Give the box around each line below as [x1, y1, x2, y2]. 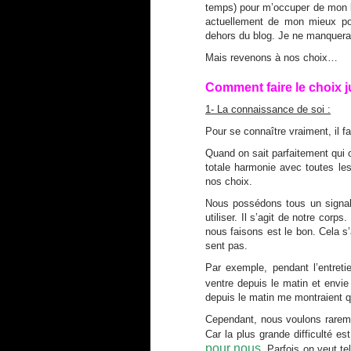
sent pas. [205, 240, 248, 251]
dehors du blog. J [205, 30, 284, 42]
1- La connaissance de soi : [205, 103, 331, 115]
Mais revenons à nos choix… [205, 52, 338, 63]
